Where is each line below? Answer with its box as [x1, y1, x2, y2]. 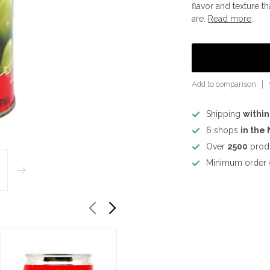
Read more [208, 14, 252, 24]
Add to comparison [192, 80, 257, 89]
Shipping [206, 109, 243, 119]
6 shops [206, 125, 241, 135]
